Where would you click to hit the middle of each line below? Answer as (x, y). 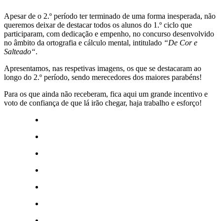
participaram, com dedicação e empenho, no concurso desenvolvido (109, 34)
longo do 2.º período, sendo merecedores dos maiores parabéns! (103, 77)
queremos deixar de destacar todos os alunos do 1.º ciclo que (98, 25)
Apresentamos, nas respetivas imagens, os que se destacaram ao (103, 68)
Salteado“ (20, 51)
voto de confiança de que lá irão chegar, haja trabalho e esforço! (103, 103)
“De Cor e (181, 42)
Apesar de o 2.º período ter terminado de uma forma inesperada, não (110, 16)
